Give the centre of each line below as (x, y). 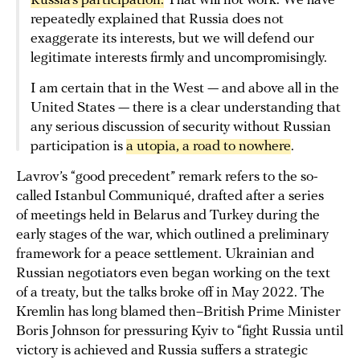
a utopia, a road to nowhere (209, 147)
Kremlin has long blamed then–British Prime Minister (178, 313)
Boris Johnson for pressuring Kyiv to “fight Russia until (180, 332)
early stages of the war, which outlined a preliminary (172, 235)
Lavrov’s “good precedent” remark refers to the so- (167, 178)
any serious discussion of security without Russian (181, 128)
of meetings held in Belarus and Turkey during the (168, 216)
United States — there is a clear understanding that (186, 108)
